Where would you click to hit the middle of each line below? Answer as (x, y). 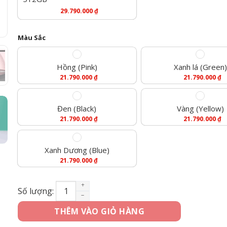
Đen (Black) (77, 108)
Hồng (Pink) (77, 67)
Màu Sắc (32, 37)
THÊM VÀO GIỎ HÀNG (100, 212)
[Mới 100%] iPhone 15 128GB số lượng (124, 186)
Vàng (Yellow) (200, 108)
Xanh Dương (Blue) (77, 150)
